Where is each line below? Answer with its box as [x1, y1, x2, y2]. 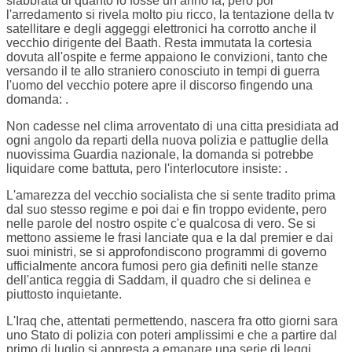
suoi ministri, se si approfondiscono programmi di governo [6, 245, 327, 259]
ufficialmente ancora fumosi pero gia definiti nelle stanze [6, 259, 318, 273]
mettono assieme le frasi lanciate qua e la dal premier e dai [6, 231, 333, 245]
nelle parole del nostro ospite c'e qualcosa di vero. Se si [6, 217, 316, 231]
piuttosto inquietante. [6, 288, 122, 302]
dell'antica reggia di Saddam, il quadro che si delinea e [6, 273, 311, 288]
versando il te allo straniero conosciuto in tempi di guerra [6, 64, 320, 79]
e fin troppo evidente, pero [182, 203, 327, 217]
